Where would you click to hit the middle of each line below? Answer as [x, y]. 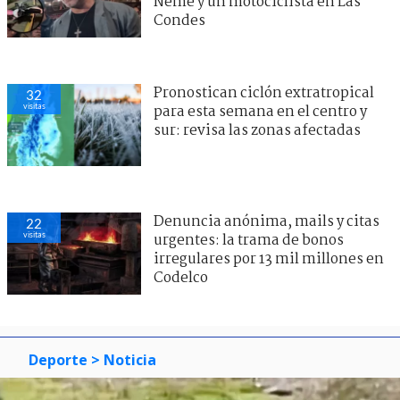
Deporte [58, 359]
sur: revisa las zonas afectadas [257, 130]
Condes [179, 21]
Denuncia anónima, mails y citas [267, 221]
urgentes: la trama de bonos [249, 240]
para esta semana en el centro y [260, 112]
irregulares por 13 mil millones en [269, 259]
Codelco [181, 278]
